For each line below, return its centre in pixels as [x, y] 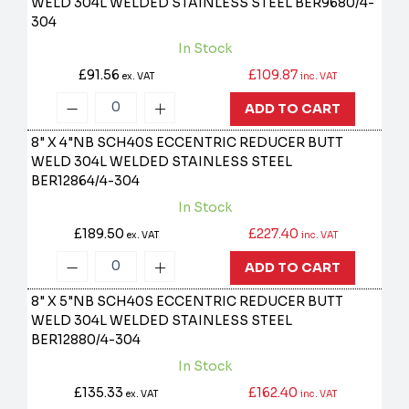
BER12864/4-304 [86, 181]
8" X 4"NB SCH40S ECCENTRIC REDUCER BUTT [188, 143]
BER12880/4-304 [86, 340]
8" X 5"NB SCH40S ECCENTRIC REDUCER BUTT [188, 302]
